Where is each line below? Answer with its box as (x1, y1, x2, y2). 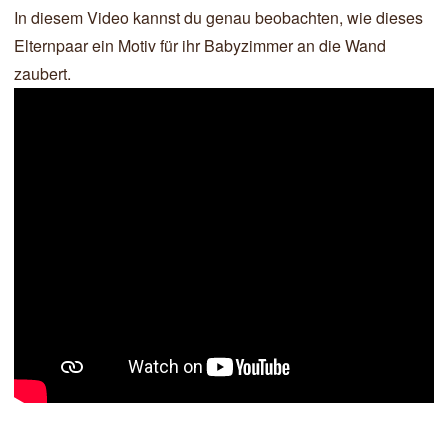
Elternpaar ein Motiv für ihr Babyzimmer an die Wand (14, 34, 386, 57)
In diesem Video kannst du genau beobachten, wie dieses (14, 6, 423, 29)
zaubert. (14, 62, 71, 85)
